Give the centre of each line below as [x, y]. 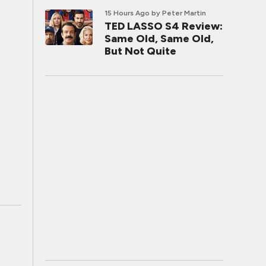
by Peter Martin [179, 13]
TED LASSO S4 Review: [164, 26]
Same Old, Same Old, [159, 39]
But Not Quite [140, 51]
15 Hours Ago [127, 13]
